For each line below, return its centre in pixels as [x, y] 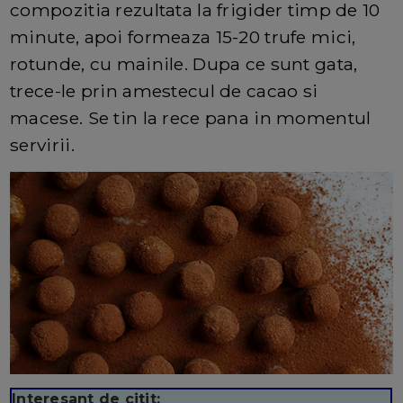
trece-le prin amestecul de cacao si [164, 90]
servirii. [42, 144]
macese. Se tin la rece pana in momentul [191, 117]
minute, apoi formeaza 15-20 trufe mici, [183, 36]
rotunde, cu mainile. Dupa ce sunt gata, [184, 63]
